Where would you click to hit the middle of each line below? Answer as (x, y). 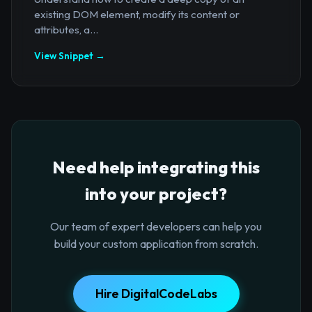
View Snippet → (70, 55)
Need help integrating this (156, 167)
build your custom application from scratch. (156, 243)
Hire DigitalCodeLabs (156, 293)
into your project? (156, 193)
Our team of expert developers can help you (156, 226)
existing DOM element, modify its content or (137, 14)
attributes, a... (66, 29)
